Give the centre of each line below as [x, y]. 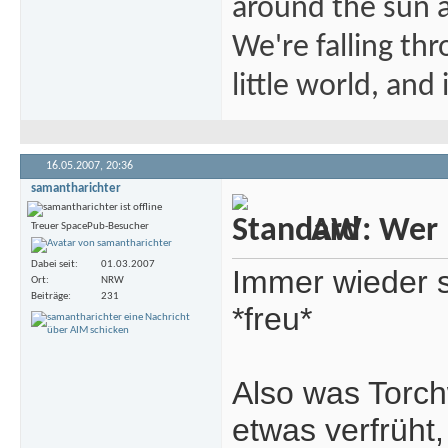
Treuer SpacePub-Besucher [90, 227]
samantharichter [76, 189]
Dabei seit [53, 264]
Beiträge [49, 296]
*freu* [272, 319]
